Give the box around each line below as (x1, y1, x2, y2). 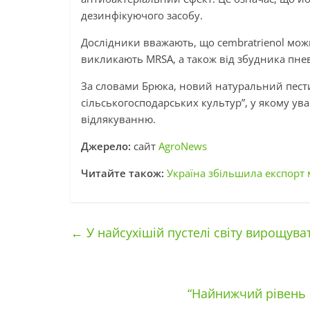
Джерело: (81, 139, 134, 153)
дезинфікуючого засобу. (81, 8, 203, 22)
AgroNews (158, 139, 207, 153)
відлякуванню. (81, 112, 156, 126)
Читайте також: (81, 166, 164, 180)
